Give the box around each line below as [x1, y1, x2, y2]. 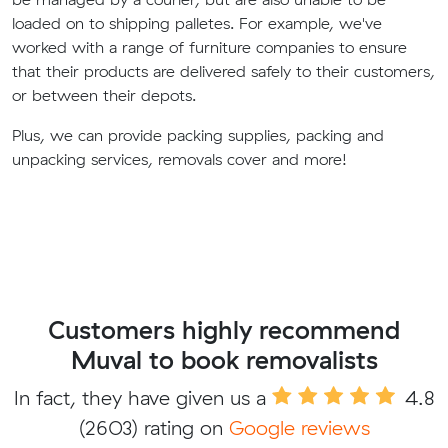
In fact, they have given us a [13, 385, 272, 411]
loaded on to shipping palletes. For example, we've [12, 13, 382, 34]
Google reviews [228, 415, 370, 441]
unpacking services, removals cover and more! [12, 149, 347, 170]
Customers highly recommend [48, 314, 400, 346]
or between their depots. [12, 85, 196, 106]
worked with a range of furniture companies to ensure [12, 37, 407, 58]
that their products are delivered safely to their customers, [12, 61, 435, 82]
